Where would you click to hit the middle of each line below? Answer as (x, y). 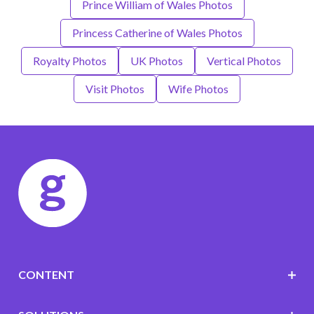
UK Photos (157, 61)
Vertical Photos (244, 61)
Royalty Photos (70, 61)
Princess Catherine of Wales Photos (157, 33)
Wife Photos (198, 89)
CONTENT (46, 275)
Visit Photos (115, 89)
